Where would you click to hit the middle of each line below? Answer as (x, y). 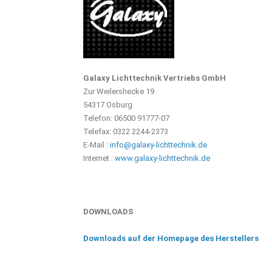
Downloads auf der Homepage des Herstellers (171, 238)
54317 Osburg (108, 105)
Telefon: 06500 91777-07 (126, 118)
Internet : (99, 158)
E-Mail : (97, 145)
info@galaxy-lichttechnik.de (158, 145)
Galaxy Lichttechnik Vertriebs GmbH (155, 78)
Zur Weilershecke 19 (119, 91)
